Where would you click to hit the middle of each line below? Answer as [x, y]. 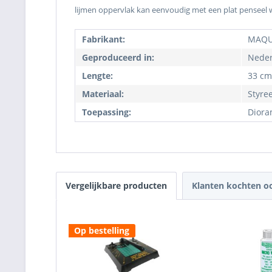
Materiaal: [103, 94]
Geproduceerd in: [118, 57]
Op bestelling [102, 230]
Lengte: [97, 76]
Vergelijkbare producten [116, 185]
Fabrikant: [104, 39]
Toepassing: [107, 112]
